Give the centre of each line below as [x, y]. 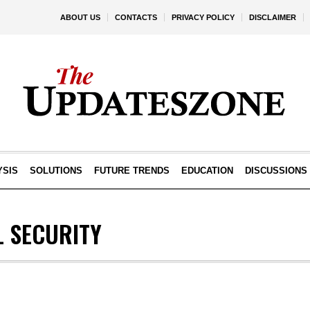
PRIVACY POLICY [203, 17]
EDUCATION [207, 171]
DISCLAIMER [273, 17]
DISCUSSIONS [276, 171]
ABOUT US [80, 17]
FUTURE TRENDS [131, 171]
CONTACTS [136, 17]
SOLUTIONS [56, 171]
